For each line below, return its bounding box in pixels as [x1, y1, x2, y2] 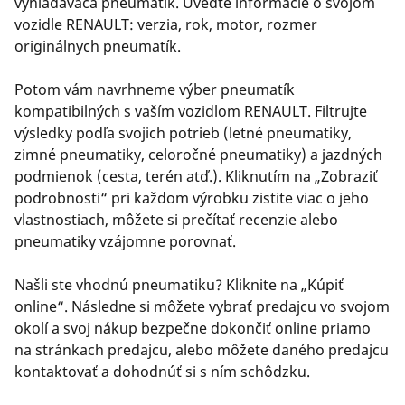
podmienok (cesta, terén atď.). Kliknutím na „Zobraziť [14, 165, 378, 186]
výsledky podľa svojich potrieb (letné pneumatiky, [14, 122, 352, 143]
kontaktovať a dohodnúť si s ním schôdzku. [14, 361, 310, 381]
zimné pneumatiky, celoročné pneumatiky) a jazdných [14, 144, 382, 165]
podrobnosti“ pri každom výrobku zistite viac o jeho [14, 187, 369, 208]
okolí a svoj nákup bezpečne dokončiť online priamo [14, 317, 371, 338]
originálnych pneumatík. [14, 35, 181, 56]
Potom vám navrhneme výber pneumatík [14, 79, 295, 99]
